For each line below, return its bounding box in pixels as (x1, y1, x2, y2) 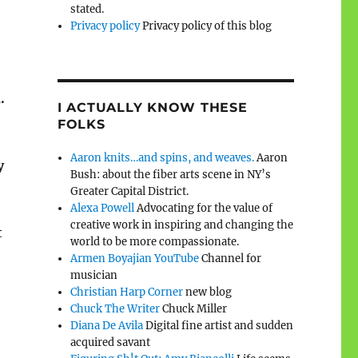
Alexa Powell (70, 201, 135, 215)
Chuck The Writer (70, 301, 161, 316)
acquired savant (70, 335, 151, 349)
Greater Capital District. (70, 184, 189, 198)
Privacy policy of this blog (140, 18, 272, 33)
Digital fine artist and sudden (143, 318, 294, 332)
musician (70, 268, 118, 282)
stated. (70, 2, 105, 16)
